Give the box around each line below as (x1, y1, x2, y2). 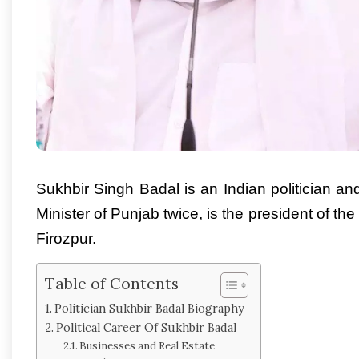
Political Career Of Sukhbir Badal (55, 319, 240, 335)
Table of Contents (45, 273, 179, 293)
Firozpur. (36, 229, 96, 247)
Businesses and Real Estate (79, 338, 216, 353)
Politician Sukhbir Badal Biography (54, 300, 244, 316)
